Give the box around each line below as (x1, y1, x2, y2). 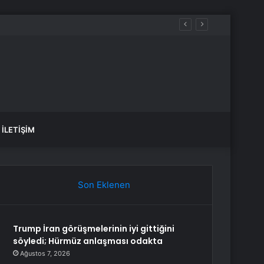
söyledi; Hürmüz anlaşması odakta (13, 235, 163, 247)
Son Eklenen (77, 179, 130, 190)
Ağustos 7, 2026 (20, 249, 71, 258)
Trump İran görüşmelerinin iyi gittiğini (13, 223, 175, 235)
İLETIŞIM (2, 125, 35, 134)
